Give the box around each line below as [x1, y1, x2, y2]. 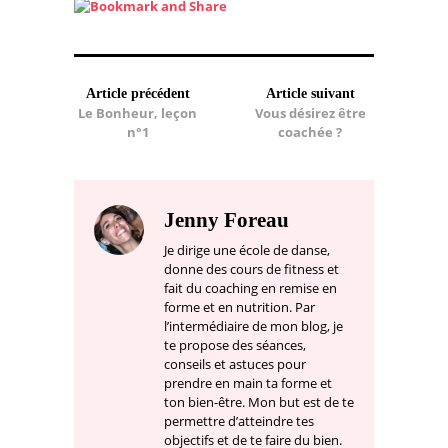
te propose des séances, [164, 336, 306, 355]
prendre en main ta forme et [164, 374, 332, 393]
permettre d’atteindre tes [164, 412, 314, 431]
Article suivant [265, 86, 355, 102]
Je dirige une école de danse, [164, 241, 330, 260]
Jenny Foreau [164, 208, 289, 233]
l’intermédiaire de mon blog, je [164, 317, 343, 336]
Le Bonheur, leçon [78, 104, 198, 123]
